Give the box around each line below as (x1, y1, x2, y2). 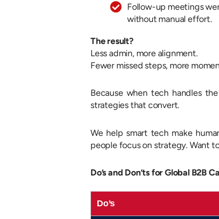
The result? (90, 35, 133, 46)
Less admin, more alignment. (90, 47, 198, 59)
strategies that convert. (90, 100, 180, 111)
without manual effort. (127, 13, 212, 24)
